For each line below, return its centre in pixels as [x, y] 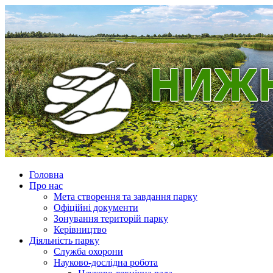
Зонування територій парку [111, 218]
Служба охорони [88, 251]
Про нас [46, 185]
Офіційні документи [96, 207]
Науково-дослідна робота [106, 262]
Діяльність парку [64, 240]
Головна [46, 174]
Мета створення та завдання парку [126, 196]
